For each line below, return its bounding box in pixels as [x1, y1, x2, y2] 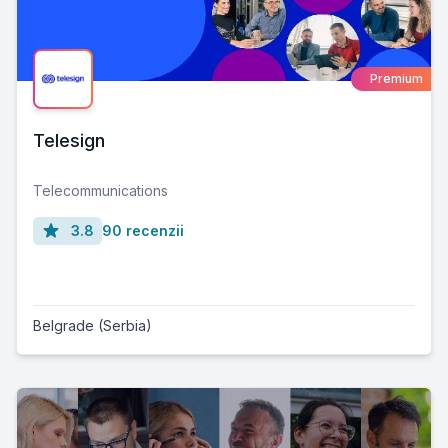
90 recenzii [102, 222, 184, 239]
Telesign [33, 130, 105, 151]
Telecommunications [33, 182, 168, 199]
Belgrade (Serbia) [33, 317, 152, 334]
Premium [370, 71, 423, 86]
